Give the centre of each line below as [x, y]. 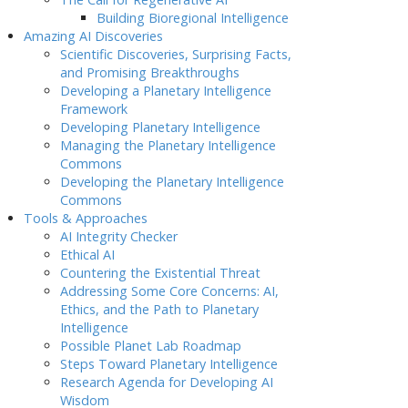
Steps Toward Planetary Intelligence [169, 364]
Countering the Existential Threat [160, 273]
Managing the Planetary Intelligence [168, 145]
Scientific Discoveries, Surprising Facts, [176, 54]
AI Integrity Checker [119, 236]
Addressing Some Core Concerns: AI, [169, 291]
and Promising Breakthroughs [150, 72]
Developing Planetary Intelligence [160, 127]
